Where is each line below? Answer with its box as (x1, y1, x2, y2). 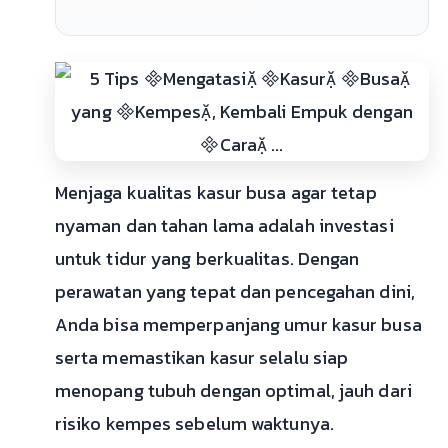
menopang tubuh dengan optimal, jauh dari (54, 377, 412, 404)
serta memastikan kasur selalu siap (54, 344, 349, 371)
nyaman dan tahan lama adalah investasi (54, 212, 394, 239)
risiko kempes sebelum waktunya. (54, 410, 334, 437)
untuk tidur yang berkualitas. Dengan (54, 245, 360, 272)
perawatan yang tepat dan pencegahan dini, (54, 278, 415, 305)
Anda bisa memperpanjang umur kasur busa (54, 311, 422, 338)
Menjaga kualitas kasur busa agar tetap (54, 179, 377, 206)
